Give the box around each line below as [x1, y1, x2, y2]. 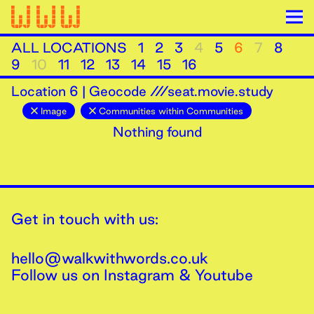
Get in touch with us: [11, 210, 158, 227]
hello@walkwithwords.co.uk [11, 250, 208, 266]
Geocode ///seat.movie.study [89, 83, 273, 99]
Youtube [195, 266, 253, 283]
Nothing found [112, 124, 202, 139]
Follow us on [11, 266, 104, 283]
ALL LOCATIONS [11, 40, 127, 55]
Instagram [104, 266, 175, 283]
